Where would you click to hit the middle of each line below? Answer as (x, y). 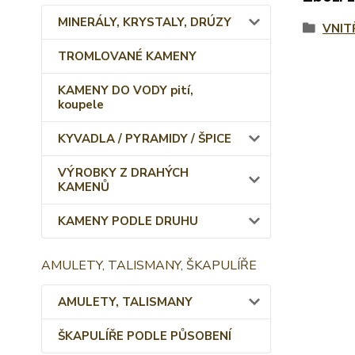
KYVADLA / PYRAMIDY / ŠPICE (145, 139)
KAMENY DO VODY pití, (126, 90)
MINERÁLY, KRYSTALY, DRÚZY (145, 22)
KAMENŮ (84, 187)
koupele (81, 105)
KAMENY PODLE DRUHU (128, 221)
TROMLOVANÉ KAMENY (127, 56)
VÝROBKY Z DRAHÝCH (123, 173)
